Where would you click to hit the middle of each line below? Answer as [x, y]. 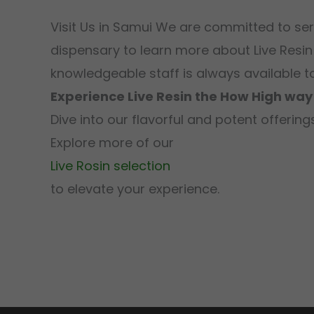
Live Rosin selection [110, 166]
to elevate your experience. [135, 189]
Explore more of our [112, 143]
